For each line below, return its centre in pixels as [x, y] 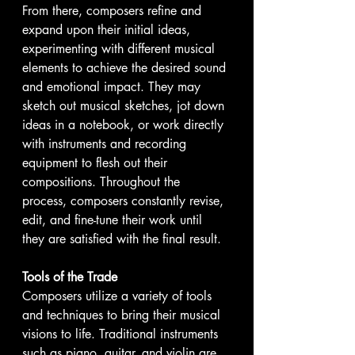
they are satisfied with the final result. [122, 239]
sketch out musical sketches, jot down [125, 106]
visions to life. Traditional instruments [122, 334]
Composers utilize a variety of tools [119, 296]
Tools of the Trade [70, 277]
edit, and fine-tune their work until [114, 220]
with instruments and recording [106, 144]
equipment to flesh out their [97, 163]
